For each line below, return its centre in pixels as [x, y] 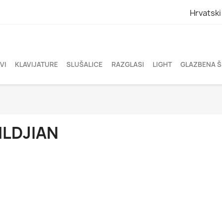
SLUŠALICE [85, 64]
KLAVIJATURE [36, 64]
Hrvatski [205, 13]
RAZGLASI [128, 64]
